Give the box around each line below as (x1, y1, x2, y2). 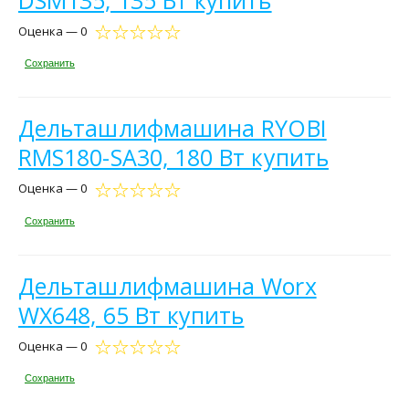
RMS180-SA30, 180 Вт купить (18, 142, 329, 173)
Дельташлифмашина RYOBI (18, 112, 327, 144)
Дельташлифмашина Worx (18, 269, 317, 301)
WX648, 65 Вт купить (18, 299, 245, 330)
